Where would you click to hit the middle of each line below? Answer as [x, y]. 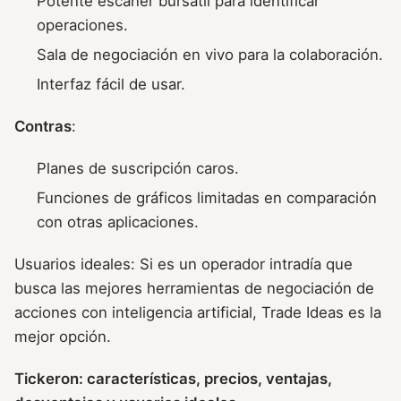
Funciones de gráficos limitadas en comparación [207, 197]
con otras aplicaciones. [118, 222]
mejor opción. [63, 337]
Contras [43, 126]
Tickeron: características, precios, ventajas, [173, 379]
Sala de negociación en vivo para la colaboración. [210, 54]
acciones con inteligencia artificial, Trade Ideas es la [198, 313]
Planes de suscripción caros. [138, 169]
